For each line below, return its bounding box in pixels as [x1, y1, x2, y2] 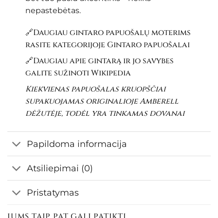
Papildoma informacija [27, 138, 127, 149]
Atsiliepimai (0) [27, 163, 93, 173]
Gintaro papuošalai [107, 39, 190, 51]
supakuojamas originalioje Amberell [25, 96, 179, 107]
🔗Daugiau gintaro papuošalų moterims [25, 27, 191, 38]
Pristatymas [27, 187, 79, 198]
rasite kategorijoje [25, 39, 107, 51]
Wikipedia [91, 68, 131, 79]
